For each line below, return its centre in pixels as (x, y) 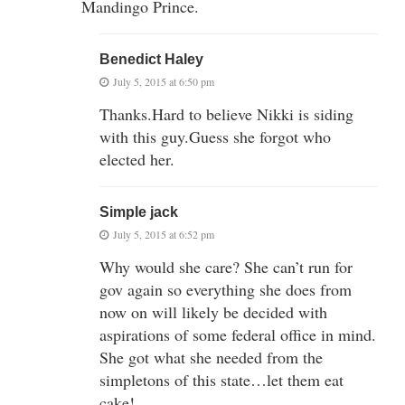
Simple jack (139, 212)
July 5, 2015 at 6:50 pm (164, 81)
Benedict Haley (151, 59)
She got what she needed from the (211, 357)
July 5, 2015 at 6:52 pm (164, 234)
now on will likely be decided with (213, 311)
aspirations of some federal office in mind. (238, 334)
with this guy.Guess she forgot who (215, 136)
